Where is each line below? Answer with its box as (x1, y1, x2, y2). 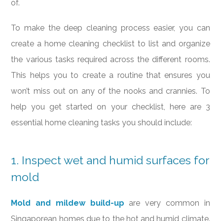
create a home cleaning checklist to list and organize (11, 39, 210, 49)
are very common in (124, 198, 210, 208)
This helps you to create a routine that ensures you (11, 71, 210, 80)
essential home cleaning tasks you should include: (11, 118, 192, 128)
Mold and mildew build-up (11, 198, 124, 208)
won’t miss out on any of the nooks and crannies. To (11, 86, 210, 96)
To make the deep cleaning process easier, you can (11, 23, 210, 33)
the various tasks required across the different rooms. (11, 55, 210, 65)
